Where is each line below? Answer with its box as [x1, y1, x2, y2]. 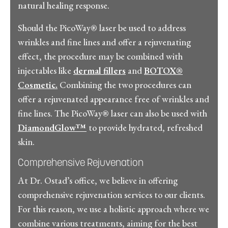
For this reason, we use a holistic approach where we [18, 203, 209, 215]
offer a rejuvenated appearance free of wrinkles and [18, 93, 209, 105]
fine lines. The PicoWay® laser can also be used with [18, 107, 207, 119]
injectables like [18, 64, 73, 76]
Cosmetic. [18, 78, 58, 91]
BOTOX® [144, 64, 183, 76]
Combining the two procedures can [58, 78, 191, 91]
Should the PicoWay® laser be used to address [18, 21, 186, 34]
